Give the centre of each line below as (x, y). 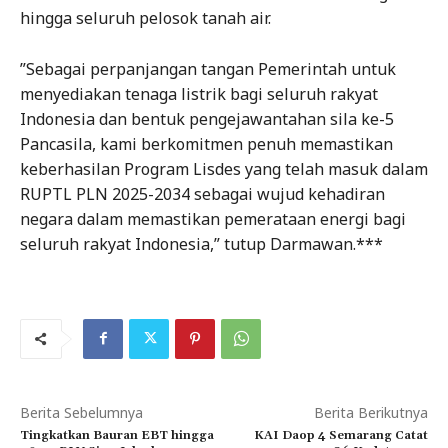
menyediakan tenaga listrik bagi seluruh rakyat (199, 93)
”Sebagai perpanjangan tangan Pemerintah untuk (208, 68)
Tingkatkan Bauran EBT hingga (117, 435)
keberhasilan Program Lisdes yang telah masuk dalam (224, 168)
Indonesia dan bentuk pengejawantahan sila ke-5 (207, 118)
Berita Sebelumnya (81, 412)
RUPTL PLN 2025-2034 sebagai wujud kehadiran (202, 193)
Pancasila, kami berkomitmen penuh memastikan (206, 143)
